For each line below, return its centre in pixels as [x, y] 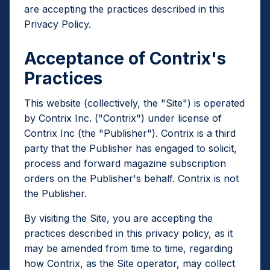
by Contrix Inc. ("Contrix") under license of [123, 118]
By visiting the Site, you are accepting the [118, 218]
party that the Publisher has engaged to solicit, [130, 148]
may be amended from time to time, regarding [128, 248]
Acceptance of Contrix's [125, 58]
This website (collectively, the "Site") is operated [134, 103]
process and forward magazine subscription [125, 163]
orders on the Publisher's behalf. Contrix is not [131, 178]
